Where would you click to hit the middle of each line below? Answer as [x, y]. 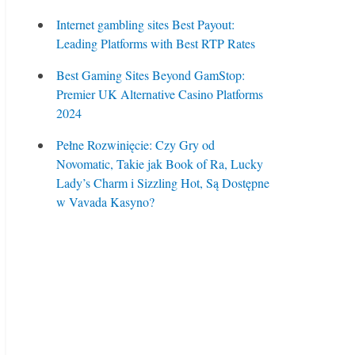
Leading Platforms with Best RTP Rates [156, 43]
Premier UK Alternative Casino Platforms [160, 94]
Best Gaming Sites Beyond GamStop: [151, 75]
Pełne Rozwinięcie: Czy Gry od [136, 145]
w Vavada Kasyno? [105, 202]
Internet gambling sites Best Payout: [145, 24]
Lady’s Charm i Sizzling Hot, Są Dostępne [163, 183]
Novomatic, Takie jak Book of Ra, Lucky [160, 164]
